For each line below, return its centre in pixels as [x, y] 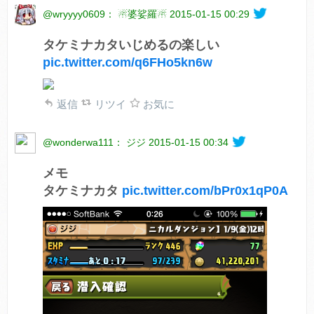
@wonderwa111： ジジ [94, 142]
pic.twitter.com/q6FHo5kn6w [128, 62]
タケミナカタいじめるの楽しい [131, 45]
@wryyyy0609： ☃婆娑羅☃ [105, 14]
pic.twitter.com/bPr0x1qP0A [205, 190]
